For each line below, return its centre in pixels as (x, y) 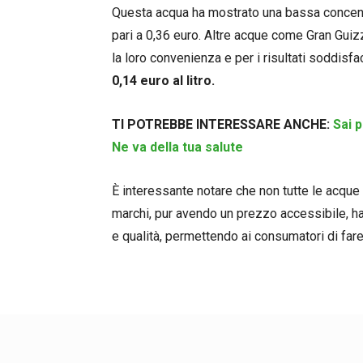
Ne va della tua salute (177, 147)
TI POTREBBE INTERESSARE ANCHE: (222, 124)
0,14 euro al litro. (163, 80)
